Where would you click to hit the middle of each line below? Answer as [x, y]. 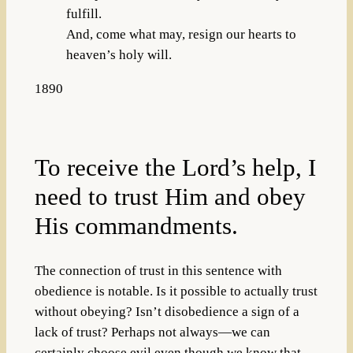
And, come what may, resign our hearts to [181, 34]
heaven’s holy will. [119, 54]
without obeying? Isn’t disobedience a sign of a [167, 312]
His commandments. [136, 226]
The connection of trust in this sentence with [158, 271]
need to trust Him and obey [170, 197]
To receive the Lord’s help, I [175, 168]
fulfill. [84, 13]
